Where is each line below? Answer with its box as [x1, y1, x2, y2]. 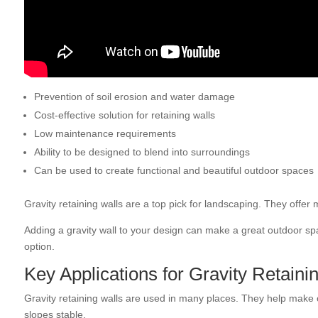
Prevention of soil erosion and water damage [33, 91, 235, 103]
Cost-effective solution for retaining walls [33, 109, 215, 121]
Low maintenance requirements [33, 128, 176, 140]
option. [23, 241, 55, 253]
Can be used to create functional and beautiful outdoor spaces [33, 165, 314, 177]
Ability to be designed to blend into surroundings [33, 146, 250, 158]
